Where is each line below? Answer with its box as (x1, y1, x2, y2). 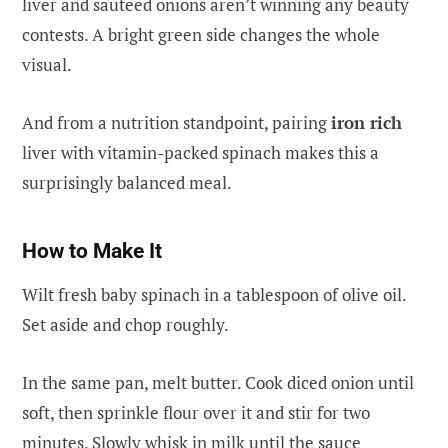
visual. (22, 52, 72, 76)
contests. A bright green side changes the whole (22, 22, 380, 46)
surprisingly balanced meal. (22, 171, 232, 195)
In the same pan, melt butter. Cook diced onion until (22, 370, 414, 394)
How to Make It (22, 238, 162, 263)
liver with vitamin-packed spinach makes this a (22, 141, 379, 165)
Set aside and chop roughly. (22, 312, 229, 336)
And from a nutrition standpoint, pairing (22, 111, 331, 135)
